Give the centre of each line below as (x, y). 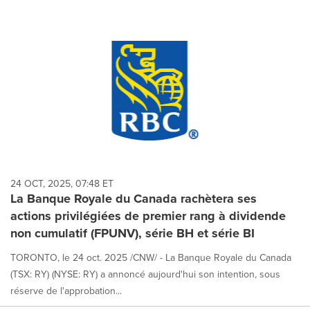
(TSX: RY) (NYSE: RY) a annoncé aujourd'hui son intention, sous (145, 274)
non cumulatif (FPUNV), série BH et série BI (133, 234)
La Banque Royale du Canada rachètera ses (134, 199)
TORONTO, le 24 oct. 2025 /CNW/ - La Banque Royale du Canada (151, 258)
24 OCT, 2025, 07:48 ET (62, 184)
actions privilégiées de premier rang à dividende (148, 216)
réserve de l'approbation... (66, 291)
